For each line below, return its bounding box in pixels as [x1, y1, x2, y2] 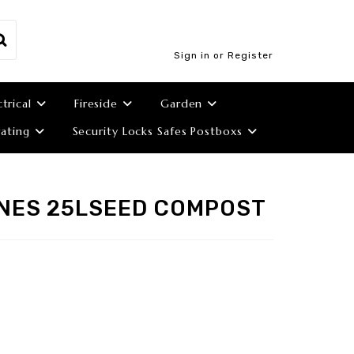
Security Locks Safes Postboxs [72, 124, 243, 138]
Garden [160, 96, 203, 111]
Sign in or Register [174, 50, 273, 61]
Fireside [73, 96, 119, 111]
